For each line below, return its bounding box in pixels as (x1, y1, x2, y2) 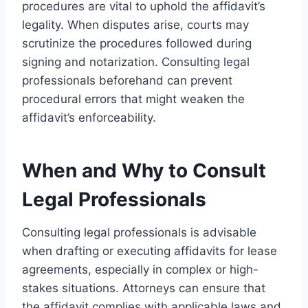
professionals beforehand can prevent (22, 73, 232, 87)
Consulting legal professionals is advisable (22, 225, 256, 239)
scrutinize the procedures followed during (22, 36, 252, 50)
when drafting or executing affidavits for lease (22, 243, 277, 258)
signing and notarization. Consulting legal (22, 54, 250, 69)
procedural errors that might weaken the (22, 91, 245, 106)
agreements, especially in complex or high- (22, 262, 258, 276)
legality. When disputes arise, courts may (22, 17, 249, 32)
